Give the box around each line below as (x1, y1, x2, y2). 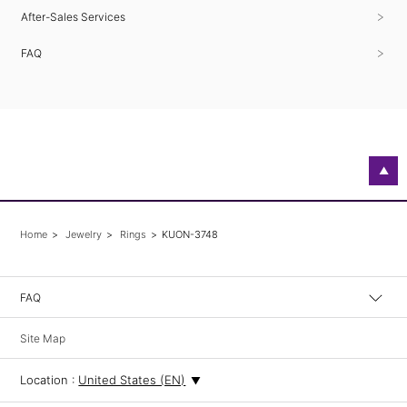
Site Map (20, 332, 66, 346)
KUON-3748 (162, 228, 219, 242)
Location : (20, 372, 79, 388)
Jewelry (63, 228, 103, 242)
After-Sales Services (21, 9, 126, 24)
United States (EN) (78, 372, 186, 388)
